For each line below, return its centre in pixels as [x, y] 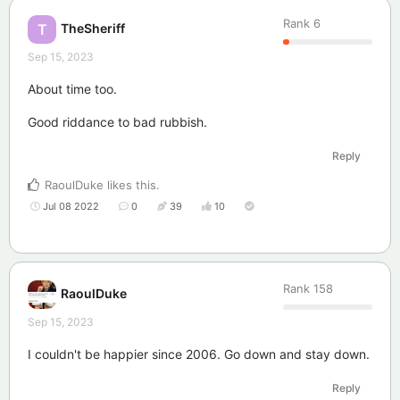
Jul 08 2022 [71, 206]
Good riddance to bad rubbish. [117, 121]
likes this [130, 184]
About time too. [72, 88]
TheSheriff [93, 29]
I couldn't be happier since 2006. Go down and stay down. [199, 354]
